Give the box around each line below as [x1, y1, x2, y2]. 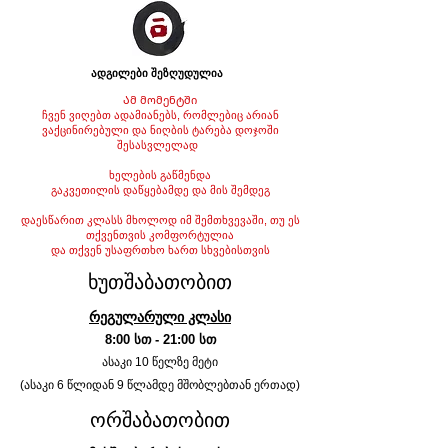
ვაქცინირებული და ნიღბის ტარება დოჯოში [41, 124, 279, 136]
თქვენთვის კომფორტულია [86, 229, 234, 241]
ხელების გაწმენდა [109, 169, 211, 181]
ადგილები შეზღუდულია [91, 66, 223, 80]
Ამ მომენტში [123, 94, 197, 106]
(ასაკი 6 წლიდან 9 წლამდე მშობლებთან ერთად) [20, 378, 300, 392]
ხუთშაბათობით [88, 271, 232, 293]
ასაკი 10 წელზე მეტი [102, 355, 218, 369]
